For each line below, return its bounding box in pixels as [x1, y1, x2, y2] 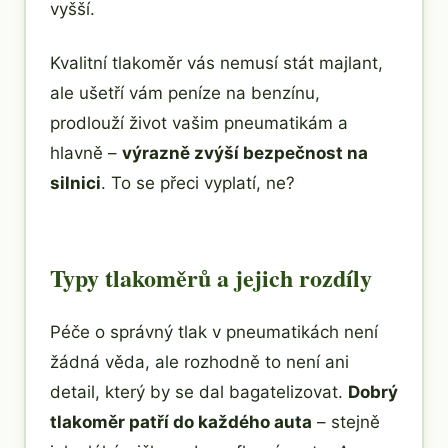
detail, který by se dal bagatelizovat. [50, 381, 348, 402]
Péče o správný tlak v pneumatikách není [50, 321, 378, 342]
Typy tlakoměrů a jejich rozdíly [50, 259, 372, 295]
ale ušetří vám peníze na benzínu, [50, 82, 320, 103]
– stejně [312, 411, 380, 432]
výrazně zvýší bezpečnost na [122, 142, 368, 163]
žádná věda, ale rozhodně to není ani [50, 351, 349, 372]
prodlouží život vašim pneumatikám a [50, 112, 348, 133]
